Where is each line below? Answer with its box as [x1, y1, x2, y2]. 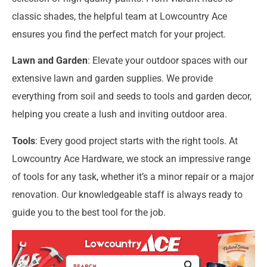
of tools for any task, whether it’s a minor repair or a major [12, 170, 254, 182]
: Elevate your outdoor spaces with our [88, 55, 247, 67]
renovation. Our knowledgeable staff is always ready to [12, 188, 243, 200]
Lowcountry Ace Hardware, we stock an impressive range [12, 153, 250, 164]
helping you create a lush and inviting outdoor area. [12, 108, 227, 120]
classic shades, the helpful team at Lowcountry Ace [12, 10, 227, 22]
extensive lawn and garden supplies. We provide [12, 73, 213, 85]
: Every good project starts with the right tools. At [35, 135, 238, 147]
